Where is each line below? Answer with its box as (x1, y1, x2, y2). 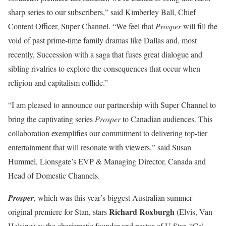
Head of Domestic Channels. (8, 170, 100, 181)
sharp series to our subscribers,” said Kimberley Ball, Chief (8, 7, 196, 18)
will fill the (181, 21, 217, 32)
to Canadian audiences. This (121, 114, 212, 125)
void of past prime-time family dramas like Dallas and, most (8, 35, 197, 46)
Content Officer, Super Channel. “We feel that (8, 21, 155, 32)
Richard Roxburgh (109, 206, 175, 218)
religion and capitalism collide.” (8, 77, 108, 88)
